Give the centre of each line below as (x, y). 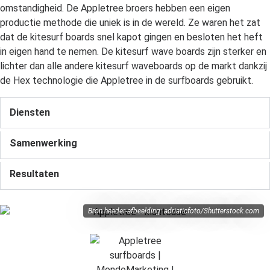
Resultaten (34, 174)
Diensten (30, 112)
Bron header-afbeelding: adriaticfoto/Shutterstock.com (174, 211)
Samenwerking (43, 143)
